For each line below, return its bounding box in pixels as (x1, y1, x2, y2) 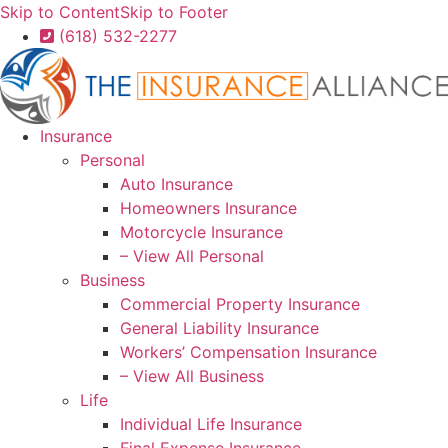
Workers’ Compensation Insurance (120, 342, 377, 363)
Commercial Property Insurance (120, 294, 360, 315)
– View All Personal (120, 246, 264, 267)
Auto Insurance (120, 174, 233, 195)
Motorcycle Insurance (120, 222, 283, 243)
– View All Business (120, 366, 264, 387)
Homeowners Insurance (120, 198, 297, 219)
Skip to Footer (120, 2, 228, 22)
